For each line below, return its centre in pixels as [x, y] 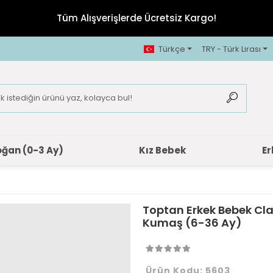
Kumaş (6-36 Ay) [192, 223]
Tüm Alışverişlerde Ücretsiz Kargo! [136, 18]
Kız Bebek [163, 150]
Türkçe [172, 49]
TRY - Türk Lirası [231, 49]
